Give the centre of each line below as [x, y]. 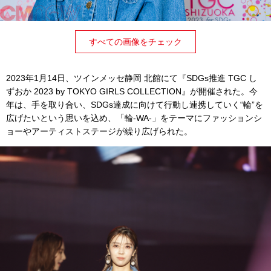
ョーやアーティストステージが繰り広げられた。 [99, 131]
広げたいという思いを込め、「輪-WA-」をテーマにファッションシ [134, 118]
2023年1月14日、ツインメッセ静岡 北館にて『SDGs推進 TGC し [132, 78]
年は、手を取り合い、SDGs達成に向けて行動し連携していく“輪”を [135, 104]
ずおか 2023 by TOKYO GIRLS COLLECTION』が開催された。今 [132, 91]
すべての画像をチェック [135, 41]
